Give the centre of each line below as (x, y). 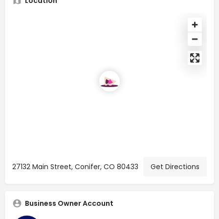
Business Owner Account (69, 203)
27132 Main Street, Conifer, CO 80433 (75, 166)
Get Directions (175, 166)
